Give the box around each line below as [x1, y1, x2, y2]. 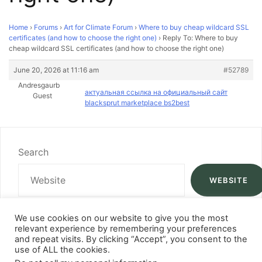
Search [18, 146, 49, 158]
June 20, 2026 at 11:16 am [13, 65, 99, 74]
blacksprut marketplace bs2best [85, 98, 189, 107]
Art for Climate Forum [64, 23, 133, 32]
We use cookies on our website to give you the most [15, 213, 228, 223]
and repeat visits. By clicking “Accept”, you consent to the [15, 234, 247, 244]
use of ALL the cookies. [15, 244, 110, 255]
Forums [34, 23, 58, 32]
